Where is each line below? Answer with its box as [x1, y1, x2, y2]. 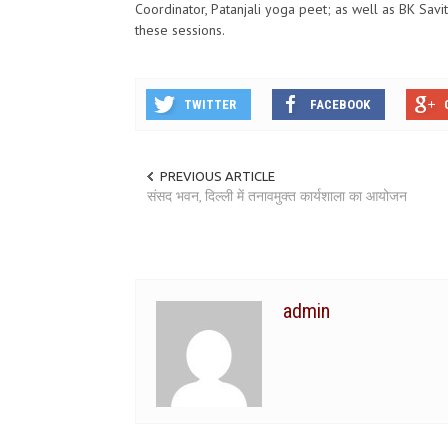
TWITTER [184, 97, 236, 113]
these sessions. [135, 21, 225, 40]
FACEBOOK [310, 97, 370, 113]
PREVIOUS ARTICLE [160, 169, 275, 184]
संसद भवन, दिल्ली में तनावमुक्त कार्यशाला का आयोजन [147, 187, 407, 206]
